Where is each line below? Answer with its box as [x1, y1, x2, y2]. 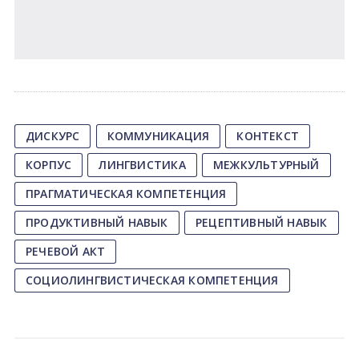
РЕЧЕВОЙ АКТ [25, 244, 106, 259]
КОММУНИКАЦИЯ [107, 128, 210, 143]
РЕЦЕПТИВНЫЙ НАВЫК [195, 215, 328, 230]
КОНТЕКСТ [236, 128, 300, 143]
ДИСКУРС [25, 128, 80, 143]
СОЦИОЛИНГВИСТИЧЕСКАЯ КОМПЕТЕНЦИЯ [25, 272, 279, 288]
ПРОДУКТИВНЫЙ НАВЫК [25, 215, 168, 230]
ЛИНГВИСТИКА [99, 157, 186, 172]
